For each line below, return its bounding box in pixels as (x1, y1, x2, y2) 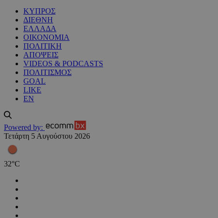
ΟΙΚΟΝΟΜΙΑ (23, 33, 70, 42)
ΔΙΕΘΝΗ (23, 16, 53, 24)
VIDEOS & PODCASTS (23, 59, 103, 68)
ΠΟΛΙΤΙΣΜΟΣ (23, 68, 72, 77)
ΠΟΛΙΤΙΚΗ (23, 42, 62, 51)
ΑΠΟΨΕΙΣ (23, 51, 58, 59)
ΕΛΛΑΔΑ (23, 24, 56, 33)
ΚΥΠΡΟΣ (23, 7, 55, 16)
